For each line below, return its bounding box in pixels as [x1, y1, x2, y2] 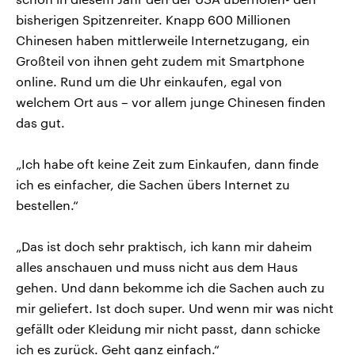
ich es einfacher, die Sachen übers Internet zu [16, 176, 290, 192]
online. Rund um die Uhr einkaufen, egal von [16, 73, 282, 89]
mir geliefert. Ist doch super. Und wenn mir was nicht [16, 300, 334, 315]
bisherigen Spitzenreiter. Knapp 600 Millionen [16, 11, 291, 27]
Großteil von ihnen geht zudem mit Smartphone [16, 52, 304, 68]
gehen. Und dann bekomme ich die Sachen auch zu [16, 279, 325, 295]
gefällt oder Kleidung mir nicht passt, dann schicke [16, 320, 320, 336]
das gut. [16, 114, 65, 130]
